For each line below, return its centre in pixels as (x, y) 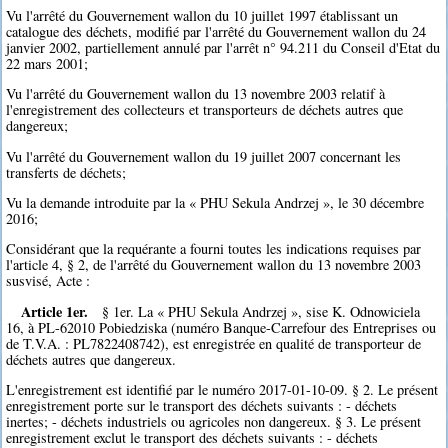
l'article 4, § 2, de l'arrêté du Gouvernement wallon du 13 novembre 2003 (214, 265)
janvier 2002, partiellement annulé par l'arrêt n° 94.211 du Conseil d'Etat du (223, 47)
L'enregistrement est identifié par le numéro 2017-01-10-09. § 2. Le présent (222, 390)
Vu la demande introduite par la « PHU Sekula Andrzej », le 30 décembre (215, 202)
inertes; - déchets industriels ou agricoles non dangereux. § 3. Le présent (214, 422)
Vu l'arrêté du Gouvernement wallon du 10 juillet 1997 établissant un (202, 15)
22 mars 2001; (47, 63)
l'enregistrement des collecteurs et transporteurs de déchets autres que (205, 110)
